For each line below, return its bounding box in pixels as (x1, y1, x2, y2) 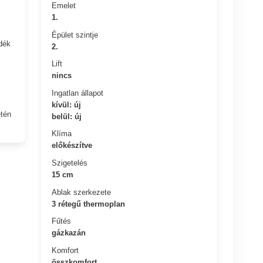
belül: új (52, 112, 82, 121)
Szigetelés (52, 158, 88, 167)
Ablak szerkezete (52, 187, 112, 197)
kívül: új (52, 100, 82, 109)
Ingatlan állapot (52, 88, 104, 97)
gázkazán (52, 228, 86, 237)
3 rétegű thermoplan (52, 199, 126, 208)
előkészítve (52, 140, 93, 150)
